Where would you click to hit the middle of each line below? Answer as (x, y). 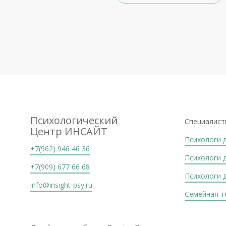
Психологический (74, 120)
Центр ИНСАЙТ (69, 131)
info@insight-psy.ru (61, 185)
